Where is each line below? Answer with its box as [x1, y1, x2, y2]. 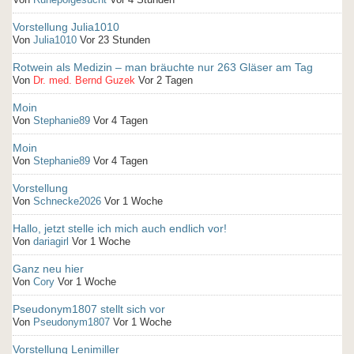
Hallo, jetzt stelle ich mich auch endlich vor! [13, 222, 227, 235]
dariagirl [33, 235, 69, 247]
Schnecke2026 [33, 195, 101, 207]
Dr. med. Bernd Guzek [33, 74, 135, 86]
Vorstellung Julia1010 [13, 21, 119, 33]
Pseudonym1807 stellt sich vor [13, 303, 165, 315]
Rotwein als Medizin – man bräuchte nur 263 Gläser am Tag [13, 61, 313, 73]
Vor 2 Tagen [138, 74, 193, 86]
